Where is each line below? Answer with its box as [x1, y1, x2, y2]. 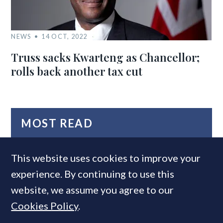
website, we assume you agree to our [11, 184, 174, 196]
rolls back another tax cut [11, 63, 143, 79]
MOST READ [21, 116, 93, 130]
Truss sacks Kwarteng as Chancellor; [11, 49, 200, 65]
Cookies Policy [11, 200, 79, 212]
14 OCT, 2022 [41, 32, 88, 40]
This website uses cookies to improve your [11, 152, 201, 164]
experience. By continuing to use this [11, 168, 175, 180]
